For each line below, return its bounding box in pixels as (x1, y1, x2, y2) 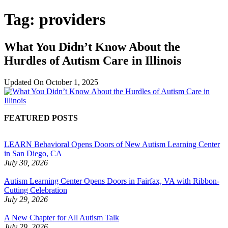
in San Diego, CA (4, 149, 62, 158)
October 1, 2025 (46, 77, 98, 87)
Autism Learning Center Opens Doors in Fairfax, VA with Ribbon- (4, 176, 219, 185)
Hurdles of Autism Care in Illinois (4, 53, 181, 67)
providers (39, 10, 105, 29)
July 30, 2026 (4, 158, 48, 167)
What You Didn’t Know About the (4, 40, 180, 53)
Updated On (4, 77, 46, 87)
